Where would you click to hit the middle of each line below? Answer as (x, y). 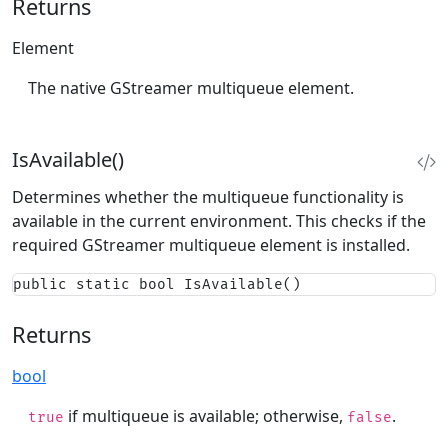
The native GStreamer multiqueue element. (191, 87)
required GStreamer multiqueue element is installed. (211, 244)
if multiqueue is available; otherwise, (205, 415)
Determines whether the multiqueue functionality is (208, 196)
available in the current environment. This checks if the (219, 220)
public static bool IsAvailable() (157, 284)
